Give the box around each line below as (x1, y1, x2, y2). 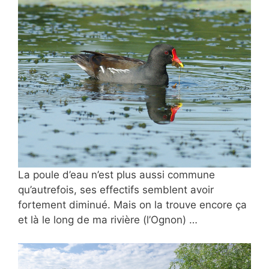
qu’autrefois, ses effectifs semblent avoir (18, 184, 214, 196)
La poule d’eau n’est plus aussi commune (18, 169, 215, 181)
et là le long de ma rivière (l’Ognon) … (18, 214, 198, 226)
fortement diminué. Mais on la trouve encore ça (18, 199, 247, 211)
